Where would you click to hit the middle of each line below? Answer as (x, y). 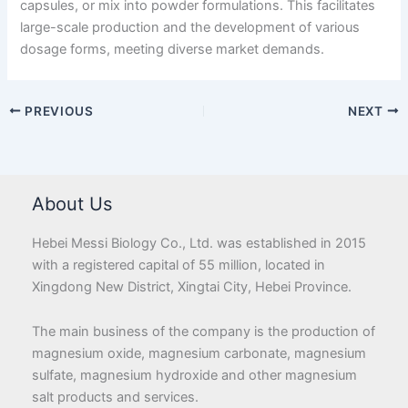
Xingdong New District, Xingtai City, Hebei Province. (192, 286)
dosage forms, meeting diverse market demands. (173, 49)
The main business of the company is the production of (204, 332)
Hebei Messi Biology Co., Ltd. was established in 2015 (199, 243)
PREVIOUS (57, 111)
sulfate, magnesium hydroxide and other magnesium (194, 376)
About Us (72, 204)
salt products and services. (115, 398)
